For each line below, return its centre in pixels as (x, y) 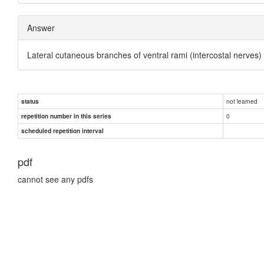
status (30, 101)
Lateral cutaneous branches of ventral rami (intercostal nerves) (144, 55)
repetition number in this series (66, 116)
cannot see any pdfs (55, 179)
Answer (41, 27)
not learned (242, 101)
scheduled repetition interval (62, 131)
